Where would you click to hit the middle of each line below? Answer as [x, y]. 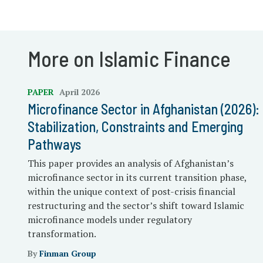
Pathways [54, 144]
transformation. [62, 234]
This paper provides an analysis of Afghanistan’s [131, 163]
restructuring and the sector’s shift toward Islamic [136, 205]
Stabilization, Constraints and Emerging [135, 127]
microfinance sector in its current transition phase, [137, 177]
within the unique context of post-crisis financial [131, 191]
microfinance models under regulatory [110, 220]
